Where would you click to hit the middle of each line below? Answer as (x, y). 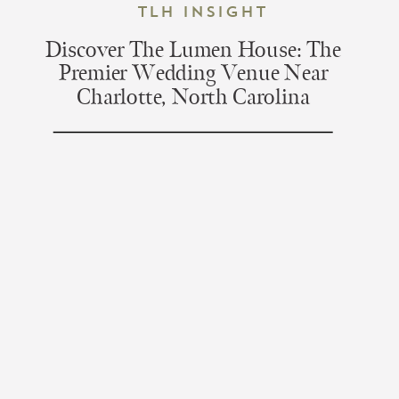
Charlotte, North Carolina (193, 98)
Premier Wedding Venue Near (193, 73)
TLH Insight (202, 12)
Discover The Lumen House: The (193, 50)
